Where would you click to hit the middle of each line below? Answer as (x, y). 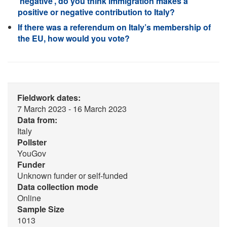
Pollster (32, 142)
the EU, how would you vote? (74, 38)
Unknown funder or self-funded (72, 176)
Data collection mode (58, 187)
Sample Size (41, 209)
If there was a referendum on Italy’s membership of (114, 27)
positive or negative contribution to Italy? (96, 12)
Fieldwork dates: (49, 98)
